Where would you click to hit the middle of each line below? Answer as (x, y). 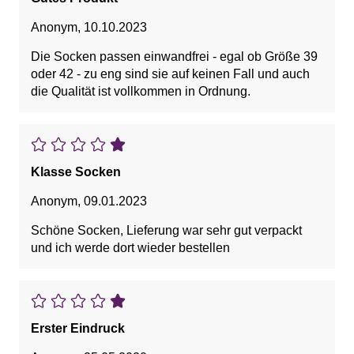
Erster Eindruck (78, 329)
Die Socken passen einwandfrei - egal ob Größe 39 (174, 57)
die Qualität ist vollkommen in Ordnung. (141, 92)
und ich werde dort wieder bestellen (130, 248)
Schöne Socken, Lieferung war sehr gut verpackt (166, 231)
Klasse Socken (76, 172)
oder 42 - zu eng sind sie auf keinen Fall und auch (170, 74)
